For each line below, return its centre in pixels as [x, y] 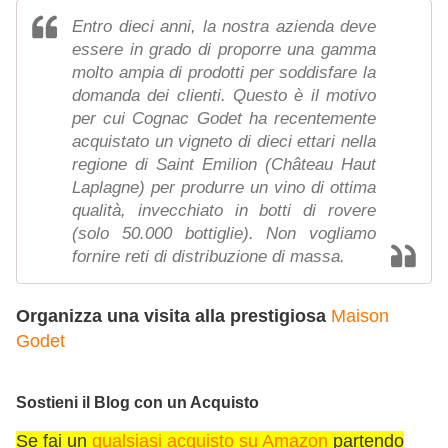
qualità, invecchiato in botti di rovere [224, 211]
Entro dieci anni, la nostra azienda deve [224, 27]
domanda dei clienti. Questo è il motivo [224, 96]
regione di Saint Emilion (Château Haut [224, 165]
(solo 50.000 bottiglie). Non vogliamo [224, 234]
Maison [360, 316]
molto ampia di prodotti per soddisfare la [224, 73]
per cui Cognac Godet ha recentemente [224, 119]
